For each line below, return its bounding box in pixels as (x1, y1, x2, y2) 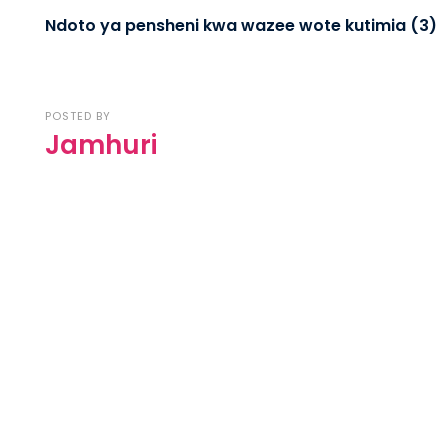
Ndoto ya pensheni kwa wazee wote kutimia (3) (45, 14, 437, 37)
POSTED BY (45, 108, 111, 124)
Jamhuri (45, 127, 157, 163)
